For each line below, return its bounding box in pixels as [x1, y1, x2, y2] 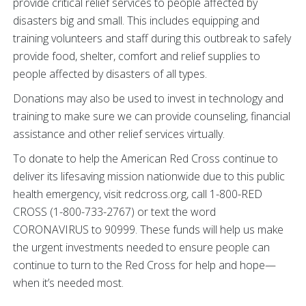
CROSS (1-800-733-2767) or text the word [13, 204, 216, 220]
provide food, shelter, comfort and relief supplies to [13, 48, 260, 64]
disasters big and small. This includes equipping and [13, 13, 260, 29]
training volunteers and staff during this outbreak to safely [13, 31, 291, 46]
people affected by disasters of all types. [13, 66, 207, 82]
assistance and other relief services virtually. [13, 126, 227, 142]
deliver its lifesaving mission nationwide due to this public [13, 169, 285, 184]
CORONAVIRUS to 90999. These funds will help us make [13, 222, 283, 238]
